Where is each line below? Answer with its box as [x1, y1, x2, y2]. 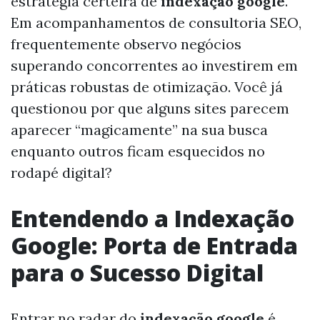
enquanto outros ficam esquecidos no [11, 142, 265, 160]
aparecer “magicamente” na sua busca [11, 121, 268, 139]
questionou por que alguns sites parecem [11, 99, 289, 117]
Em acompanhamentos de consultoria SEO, [11, 14, 301, 31]
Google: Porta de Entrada [11, 230, 298, 261]
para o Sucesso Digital [11, 257, 264, 288]
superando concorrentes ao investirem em [11, 56, 298, 74]
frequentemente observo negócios [11, 35, 241, 53]
